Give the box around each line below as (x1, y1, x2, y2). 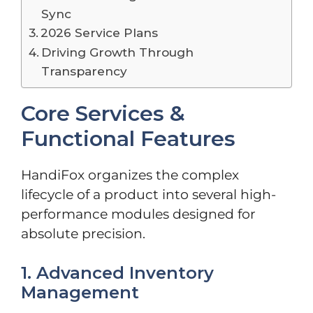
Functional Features (21, 125, 235, 152)
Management (21, 282, 139, 303)
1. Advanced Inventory (21, 263, 214, 283)
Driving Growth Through (41, 44, 194, 59)
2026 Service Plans (41, 24, 159, 40)
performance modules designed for (21, 205, 256, 222)
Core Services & (21, 100, 185, 126)
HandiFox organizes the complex (21, 166, 239, 183)
